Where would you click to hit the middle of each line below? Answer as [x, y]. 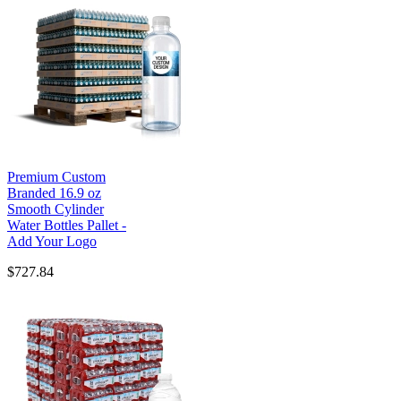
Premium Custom [56, 177]
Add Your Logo [52, 242]
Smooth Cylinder [55, 209]
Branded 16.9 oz [54, 193]
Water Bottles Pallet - [67, 226]
